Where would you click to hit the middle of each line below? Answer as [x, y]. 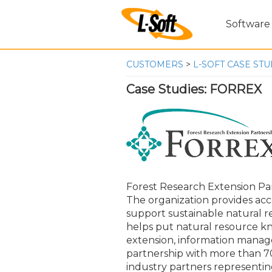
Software [248, 24]
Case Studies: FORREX [194, 89]
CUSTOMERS [155, 64]
